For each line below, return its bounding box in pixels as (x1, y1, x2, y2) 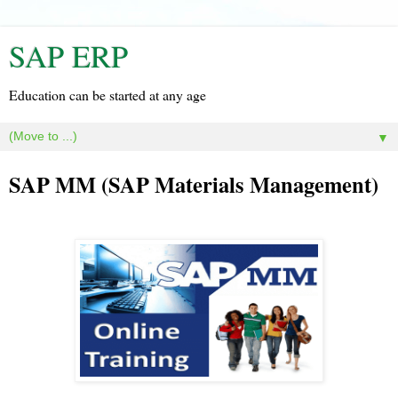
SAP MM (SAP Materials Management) (9, 169, 378, 200)
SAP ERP (9, 36, 128, 76)
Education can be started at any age (9, 85, 206, 104)
